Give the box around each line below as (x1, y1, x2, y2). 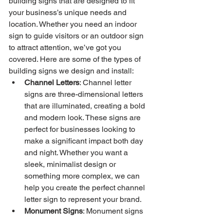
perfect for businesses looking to (24, 125, 137, 134)
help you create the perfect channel (24, 183, 147, 192)
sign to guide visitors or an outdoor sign (9, 31, 145, 40)
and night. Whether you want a (24, 148, 130, 157)
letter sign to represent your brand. (24, 195, 142, 204)
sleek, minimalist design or (24, 160, 118, 169)
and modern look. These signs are (24, 113, 143, 122)
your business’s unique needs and (9, 8, 128, 17)
